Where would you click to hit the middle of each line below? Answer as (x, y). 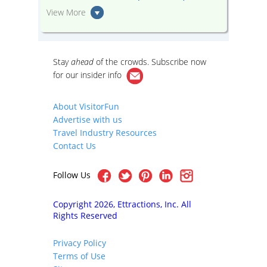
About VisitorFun (86, 106)
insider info (101, 75)
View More (66, 12)
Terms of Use (79, 256)
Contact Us (74, 146)
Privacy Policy (80, 243)
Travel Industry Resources (105, 133)
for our (67, 75)
